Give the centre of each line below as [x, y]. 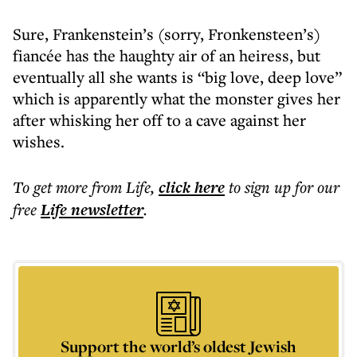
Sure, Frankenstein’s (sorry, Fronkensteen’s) [167, 34]
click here [192, 187]
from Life [121, 187]
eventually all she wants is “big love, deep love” [177, 77]
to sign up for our [284, 187]
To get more [52, 187]
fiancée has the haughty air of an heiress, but [167, 55]
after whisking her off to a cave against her [159, 120]
